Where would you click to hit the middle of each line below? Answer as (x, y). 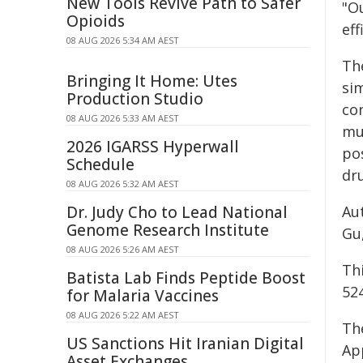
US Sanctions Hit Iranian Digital (185, 344)
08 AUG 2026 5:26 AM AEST (123, 249)
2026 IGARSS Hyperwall (153, 147)
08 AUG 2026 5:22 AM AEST (123, 315)
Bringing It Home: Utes (152, 81)
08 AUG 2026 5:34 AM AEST (123, 40)
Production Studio (135, 99)
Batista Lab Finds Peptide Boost (186, 278)
